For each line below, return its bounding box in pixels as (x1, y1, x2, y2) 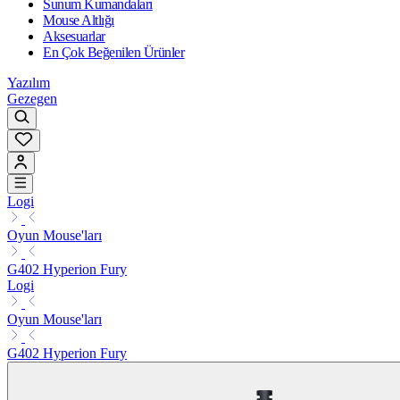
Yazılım (7, 74, 50, 90)
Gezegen (7, 90, 57, 106)
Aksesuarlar (43, 28, 105, 44)
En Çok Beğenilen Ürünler (43, 44, 185, 60)
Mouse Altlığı (43, 12, 114, 28)
